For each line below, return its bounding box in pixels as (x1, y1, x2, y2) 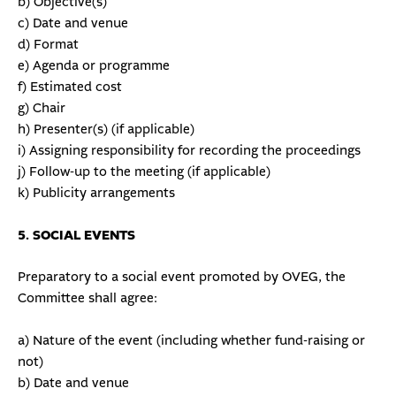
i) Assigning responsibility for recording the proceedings (18, 142, 361, 160)
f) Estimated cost (18, 79, 122, 96)
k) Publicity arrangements (18, 185, 175, 202)
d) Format (18, 36, 79, 54)
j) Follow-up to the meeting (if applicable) (18, 164, 270, 181)
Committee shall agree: (18, 290, 157, 308)
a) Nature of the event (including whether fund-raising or (18, 331, 365, 349)
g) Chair (18, 100, 65, 118)
